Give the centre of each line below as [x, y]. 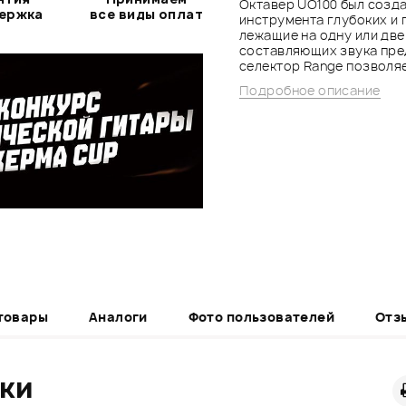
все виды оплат [146, 14]
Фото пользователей [261, 316]
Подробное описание [310, 90]
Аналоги [118, 316]
